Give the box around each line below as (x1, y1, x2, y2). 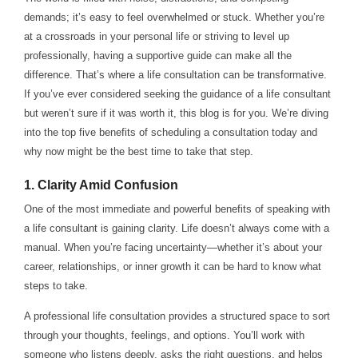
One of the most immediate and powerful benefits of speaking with (23, 202, 330, 215)
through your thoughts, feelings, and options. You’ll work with (23, 329, 304, 342)
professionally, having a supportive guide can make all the (23, 50, 292, 62)
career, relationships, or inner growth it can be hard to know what (23, 260, 321, 272)
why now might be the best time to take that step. (23, 145, 253, 158)
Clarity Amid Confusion (37, 178, 178, 193)
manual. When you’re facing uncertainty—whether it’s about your (23, 241, 322, 253)
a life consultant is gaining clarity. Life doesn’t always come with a (23, 221, 329, 234)
